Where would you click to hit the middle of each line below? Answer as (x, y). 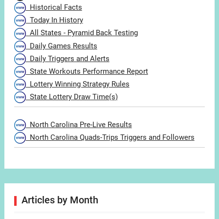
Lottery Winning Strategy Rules (77, 84)
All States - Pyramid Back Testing (82, 33)
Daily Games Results (61, 46)
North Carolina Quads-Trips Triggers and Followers (110, 137)
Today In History (54, 20)
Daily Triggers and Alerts (67, 58)
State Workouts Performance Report (87, 71)
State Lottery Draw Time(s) (72, 97)
